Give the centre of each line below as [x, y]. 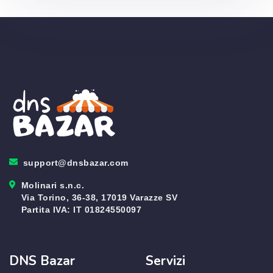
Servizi [165, 261]
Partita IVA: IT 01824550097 [81, 210]
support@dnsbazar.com [76, 163]
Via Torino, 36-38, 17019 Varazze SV [99, 197]
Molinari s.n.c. [52, 185]
